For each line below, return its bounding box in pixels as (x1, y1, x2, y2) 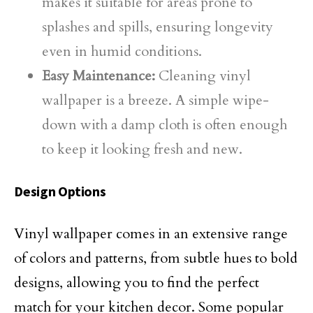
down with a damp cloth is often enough (42, 115, 287, 134)
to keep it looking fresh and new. (42, 140, 242, 159)
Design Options (14, 182, 106, 200)
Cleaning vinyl (155, 66, 251, 85)
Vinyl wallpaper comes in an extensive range (14, 224, 288, 243)
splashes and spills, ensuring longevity (42, 17, 273, 36)
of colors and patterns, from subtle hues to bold (14, 249, 298, 268)
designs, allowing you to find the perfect (14, 273, 259, 292)
